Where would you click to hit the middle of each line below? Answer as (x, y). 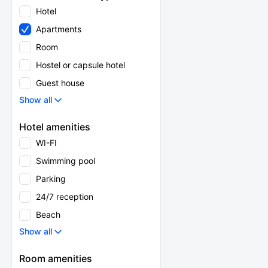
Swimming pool (66, 161)
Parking (51, 179)
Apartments (59, 29)
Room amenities (56, 258)
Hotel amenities (55, 127)
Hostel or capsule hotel (80, 65)
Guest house (60, 83)
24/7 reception (65, 197)
